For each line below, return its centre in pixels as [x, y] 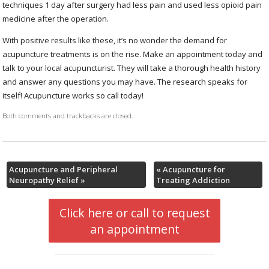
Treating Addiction [193, 180]
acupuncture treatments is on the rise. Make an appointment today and [133, 54]
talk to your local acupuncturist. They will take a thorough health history [132, 68]
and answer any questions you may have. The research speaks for [125, 82]
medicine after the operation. [56, 19]
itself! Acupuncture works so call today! [73, 96]
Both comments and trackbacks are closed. [68, 116]
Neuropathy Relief [44, 180]
